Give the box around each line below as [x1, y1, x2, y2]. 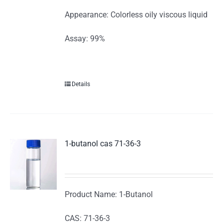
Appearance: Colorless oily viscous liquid [65, 10, 208, 20]
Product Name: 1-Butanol [65, 190, 153, 200]
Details [72, 81, 91, 88]
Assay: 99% [65, 34, 106, 44]
